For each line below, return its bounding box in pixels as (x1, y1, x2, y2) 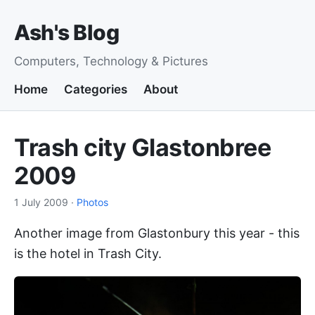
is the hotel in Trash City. (14, 246, 162, 261)
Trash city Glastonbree (14, 133, 271, 162)
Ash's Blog (14, 20, 119, 45)
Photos (77, 196, 108, 208)
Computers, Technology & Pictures (14, 54, 208, 68)
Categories (64, 82, 127, 96)
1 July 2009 (14, 196, 68, 208)
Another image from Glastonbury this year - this (14, 226, 300, 240)
